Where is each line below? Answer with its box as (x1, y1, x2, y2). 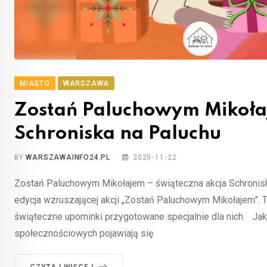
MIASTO (20, 79, 50, 88)
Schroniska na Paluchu (14, 124, 221, 143)
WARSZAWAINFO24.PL (26, 153, 111, 162)
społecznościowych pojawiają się (14, 227, 153, 239)
